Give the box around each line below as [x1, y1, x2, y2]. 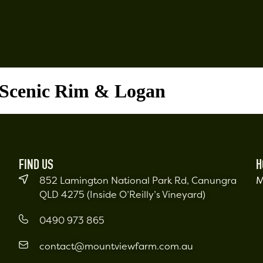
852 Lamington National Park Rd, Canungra [39, 174, 237, 187]
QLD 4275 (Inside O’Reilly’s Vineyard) [39, 188, 206, 201]
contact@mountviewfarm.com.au [39, 240, 194, 253]
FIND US [19, 159, 54, 174]
